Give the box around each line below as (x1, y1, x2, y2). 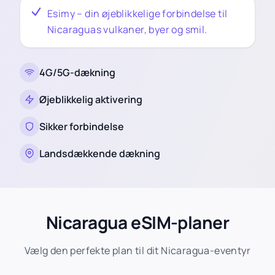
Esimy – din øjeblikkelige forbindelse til (47, 7, 228, 20)
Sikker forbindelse (39, 120, 124, 133)
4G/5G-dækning (39, 66, 115, 79)
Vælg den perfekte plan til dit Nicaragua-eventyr (24, 244, 251, 257)
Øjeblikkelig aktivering (39, 93, 142, 106)
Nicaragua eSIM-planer (45, 211, 230, 234)
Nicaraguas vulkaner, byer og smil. (47, 23, 207, 36)
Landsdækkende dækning (39, 147, 160, 160)
